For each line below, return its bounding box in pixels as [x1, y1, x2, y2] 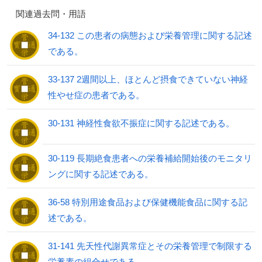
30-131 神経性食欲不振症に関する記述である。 [48, 118, 235, 128]
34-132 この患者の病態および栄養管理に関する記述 [48, 30, 252, 40]
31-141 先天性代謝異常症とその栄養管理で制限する [48, 240, 252, 251]
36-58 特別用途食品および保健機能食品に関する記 [48, 196, 247, 207]
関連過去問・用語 [7, 8, 86, 19]
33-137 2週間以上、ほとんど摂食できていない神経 [48, 74, 248, 84]
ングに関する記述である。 [48, 168, 153, 179]
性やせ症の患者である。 [48, 89, 144, 100]
